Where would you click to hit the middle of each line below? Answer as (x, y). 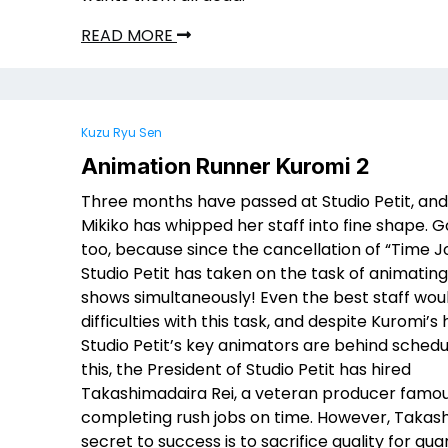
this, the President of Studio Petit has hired (246, 369)
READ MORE (129, 35)
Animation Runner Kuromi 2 (225, 166)
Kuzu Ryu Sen (121, 132)
